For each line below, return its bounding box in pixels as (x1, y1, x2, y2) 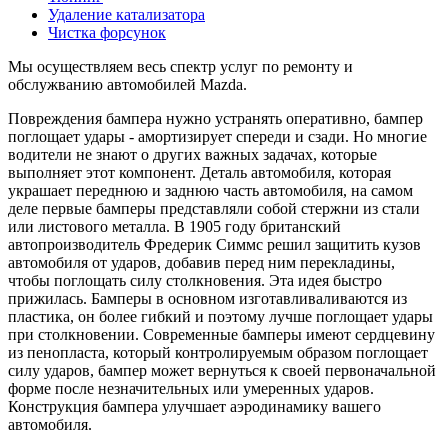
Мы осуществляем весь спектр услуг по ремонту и (8, 58, 353, 76)
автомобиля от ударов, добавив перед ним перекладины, (8, 254, 395, 272)
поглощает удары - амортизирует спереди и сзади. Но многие (8, 128, 427, 146)
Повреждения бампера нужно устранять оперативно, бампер (8, 110, 423, 128)
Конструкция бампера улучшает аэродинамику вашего (8, 398, 381, 416)
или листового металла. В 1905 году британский (8, 218, 341, 236)
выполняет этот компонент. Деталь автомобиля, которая (8, 164, 391, 182)
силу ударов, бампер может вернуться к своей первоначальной (8, 362, 436, 380)
